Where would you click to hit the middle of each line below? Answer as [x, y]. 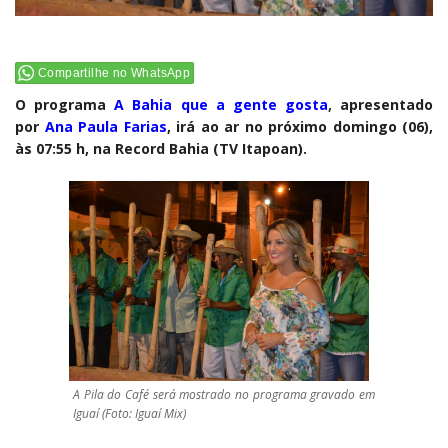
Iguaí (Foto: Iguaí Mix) [129, 413]
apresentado [386, 104]
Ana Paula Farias [105, 126]
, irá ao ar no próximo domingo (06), [299, 126]
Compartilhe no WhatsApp [114, 72]
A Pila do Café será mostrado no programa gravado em [224, 394]
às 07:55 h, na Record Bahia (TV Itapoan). [163, 148]
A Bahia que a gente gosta [221, 104]
